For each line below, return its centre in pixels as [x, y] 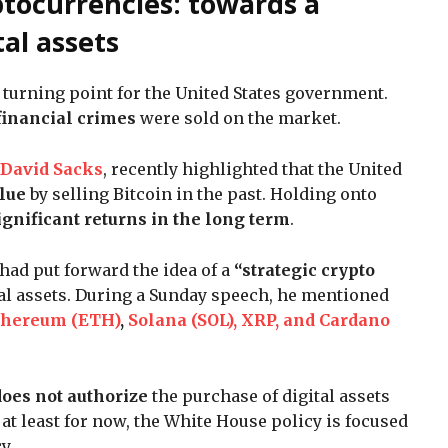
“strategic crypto [304, 269]
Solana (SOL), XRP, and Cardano [259, 319]
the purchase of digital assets [269, 395]
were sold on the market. [242, 117]
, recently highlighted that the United [252, 168]
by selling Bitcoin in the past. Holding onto [201, 193]
